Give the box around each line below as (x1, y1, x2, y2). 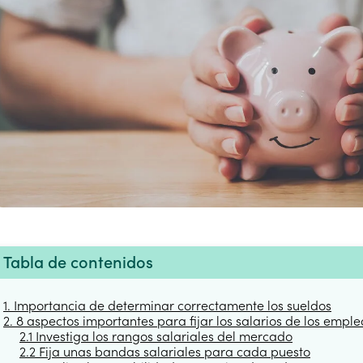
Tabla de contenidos (3, 251, 153, 273)
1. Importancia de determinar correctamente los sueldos (3, 297, 331, 314)
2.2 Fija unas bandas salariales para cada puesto (19, 343, 310, 360)
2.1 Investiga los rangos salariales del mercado (19, 327, 293, 344)
